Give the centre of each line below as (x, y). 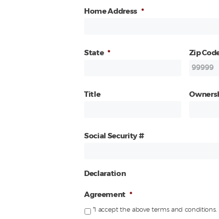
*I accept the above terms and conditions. (155, 210)
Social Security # (114, 136)
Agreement (105, 195)
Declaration (105, 174)
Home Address (111, 11)
